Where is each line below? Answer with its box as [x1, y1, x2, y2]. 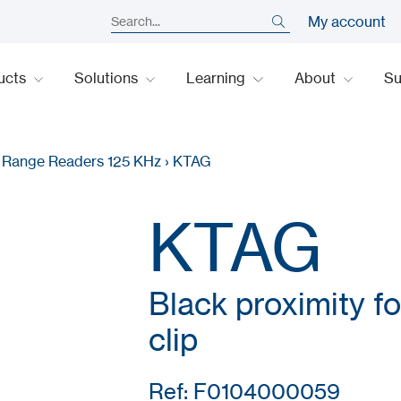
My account [307, 13, 386, 30]
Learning [186, 69, 250, 87]
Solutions [74, 69, 142, 87]
